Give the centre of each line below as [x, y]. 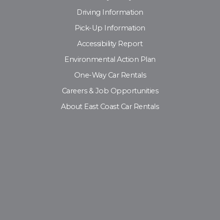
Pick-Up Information [110, 28]
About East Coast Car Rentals [110, 107]
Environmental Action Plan [110, 60]
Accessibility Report [110, 44]
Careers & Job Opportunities [110, 91]
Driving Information [110, 13]
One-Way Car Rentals [110, 75]
